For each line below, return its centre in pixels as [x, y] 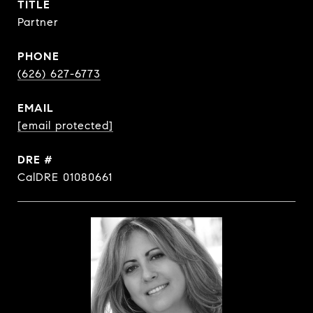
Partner [38, 22]
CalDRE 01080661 [65, 177]
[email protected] [65, 125]
